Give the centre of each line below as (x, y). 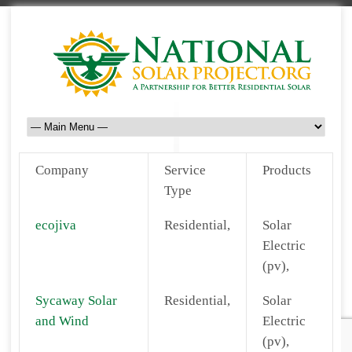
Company (62, 170)
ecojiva (56, 225)
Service (185, 170)
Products (287, 170)
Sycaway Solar (76, 301)
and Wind (62, 321)
